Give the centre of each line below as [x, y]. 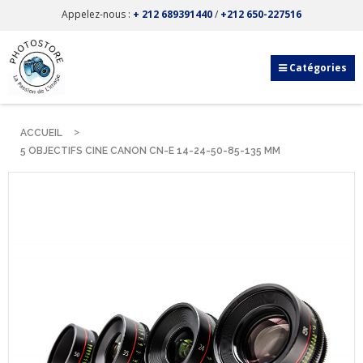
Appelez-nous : [97, 14]
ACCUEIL [41, 133]
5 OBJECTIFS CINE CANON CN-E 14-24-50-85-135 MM [150, 151]
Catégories [318, 68]
